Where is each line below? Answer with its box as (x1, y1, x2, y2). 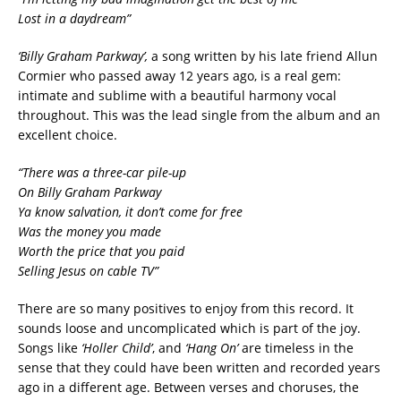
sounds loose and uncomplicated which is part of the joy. (18, 320, 361, 337)
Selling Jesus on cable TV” (18, 262, 158, 280)
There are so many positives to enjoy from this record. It (18, 300, 354, 318)
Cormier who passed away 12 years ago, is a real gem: (18, 67, 341, 85)
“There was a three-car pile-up (18, 164, 186, 182)
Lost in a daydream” (18, 10, 131, 28)
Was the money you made (18, 223, 161, 241)
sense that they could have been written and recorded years (18, 359, 380, 377)
